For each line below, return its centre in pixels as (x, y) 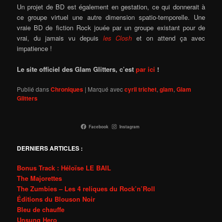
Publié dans (33, 89)
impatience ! (35, 48)
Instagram (129, 126)
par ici (146, 69)
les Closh (117, 38)
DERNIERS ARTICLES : (50, 148)
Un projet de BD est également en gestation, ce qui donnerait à (111, 6)
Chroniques (67, 89)
